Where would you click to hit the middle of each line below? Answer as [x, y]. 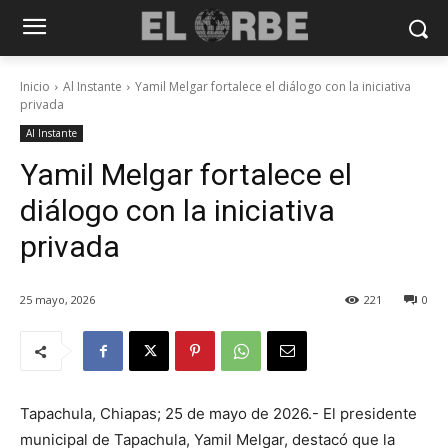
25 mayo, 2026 [57, 300]
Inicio [35, 86]
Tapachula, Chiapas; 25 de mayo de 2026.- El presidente [218, 414]
